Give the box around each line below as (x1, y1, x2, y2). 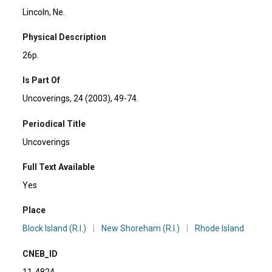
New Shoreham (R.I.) (101, 223, 180, 234)
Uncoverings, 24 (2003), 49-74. (22, 93, 139, 104)
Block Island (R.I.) (22, 223, 87, 234)
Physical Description (22, 32, 107, 42)
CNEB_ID (22, 248, 58, 259)
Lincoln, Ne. (22, 7, 66, 17)
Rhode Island (195, 223, 245, 234)
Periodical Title (22, 118, 86, 129)
